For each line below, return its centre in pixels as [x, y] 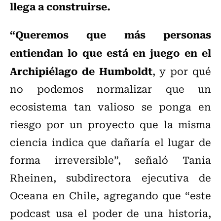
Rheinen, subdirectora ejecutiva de [110, 178]
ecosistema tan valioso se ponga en [110, 107]
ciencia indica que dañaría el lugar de [110, 142]
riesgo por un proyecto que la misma [110, 124]
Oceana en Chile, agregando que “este [110, 195]
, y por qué [182, 71]
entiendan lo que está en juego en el [110, 53]
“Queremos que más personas [110, 34]
